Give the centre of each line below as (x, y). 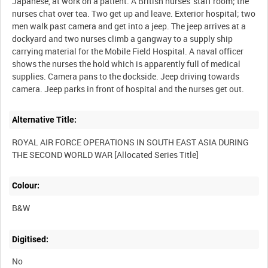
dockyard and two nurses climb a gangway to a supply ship (123, 38)
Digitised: (31, 239)
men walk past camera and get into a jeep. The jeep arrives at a (129, 26)
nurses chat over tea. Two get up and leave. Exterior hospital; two (134, 13)
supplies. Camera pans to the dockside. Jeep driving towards (126, 76)
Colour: (26, 186)
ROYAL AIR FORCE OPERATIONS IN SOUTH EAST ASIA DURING (131, 142)
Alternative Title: (45, 120)
